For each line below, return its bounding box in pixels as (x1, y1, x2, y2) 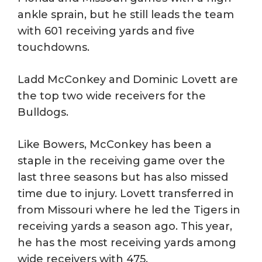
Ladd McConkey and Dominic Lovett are (18, 73, 238, 86)
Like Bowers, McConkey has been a (18, 137, 212, 151)
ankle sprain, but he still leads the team (18, 8, 234, 21)
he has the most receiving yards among (18, 236, 236, 249)
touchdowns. (18, 40, 89, 54)
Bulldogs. (18, 105, 71, 119)
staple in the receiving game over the (18, 154, 225, 167)
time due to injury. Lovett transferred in (18, 187, 234, 200)
